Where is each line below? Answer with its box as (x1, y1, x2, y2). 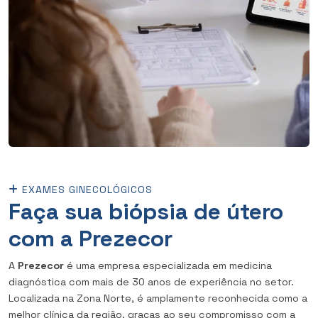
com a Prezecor (9, 224, 172, 253)
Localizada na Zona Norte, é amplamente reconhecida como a (9, 291, 307, 305)
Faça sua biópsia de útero (9, 197, 283, 226)
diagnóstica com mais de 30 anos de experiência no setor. (9, 275, 294, 288)
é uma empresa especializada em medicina (64, 258, 272, 272)
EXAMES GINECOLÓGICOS (18, 182, 153, 196)
